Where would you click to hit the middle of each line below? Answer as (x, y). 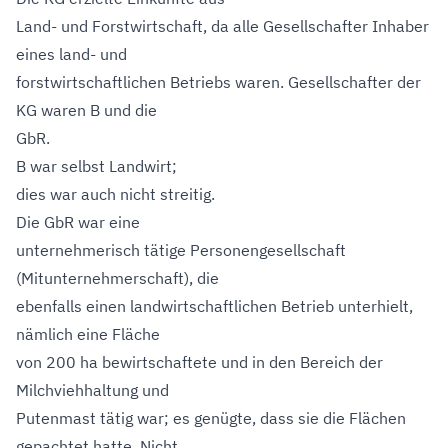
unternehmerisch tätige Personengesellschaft (181, 250)
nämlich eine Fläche (88, 334)
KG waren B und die (86, 110)
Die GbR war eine (78, 222)
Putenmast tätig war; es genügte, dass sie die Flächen (211, 418)
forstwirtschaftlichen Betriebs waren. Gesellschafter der (218, 82)
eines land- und (71, 54)
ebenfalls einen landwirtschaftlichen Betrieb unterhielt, (214, 306)
